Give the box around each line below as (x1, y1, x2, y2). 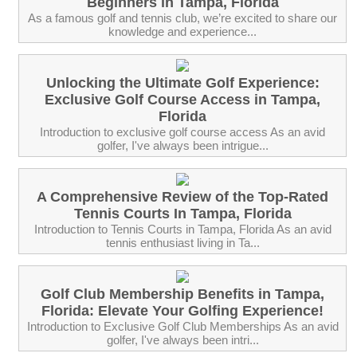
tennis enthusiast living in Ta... (105, 235, 260, 249)
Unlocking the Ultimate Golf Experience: (45, 74, 320, 91)
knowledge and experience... (108, 24, 257, 38)
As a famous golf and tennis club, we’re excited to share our (28, 10, 337, 25)
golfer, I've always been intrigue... (96, 138, 269, 152)
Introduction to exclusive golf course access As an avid (40, 124, 325, 139)
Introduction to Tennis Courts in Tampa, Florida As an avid (33, 222, 331, 236)
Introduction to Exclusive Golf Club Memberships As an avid (26, 319, 339, 333)
